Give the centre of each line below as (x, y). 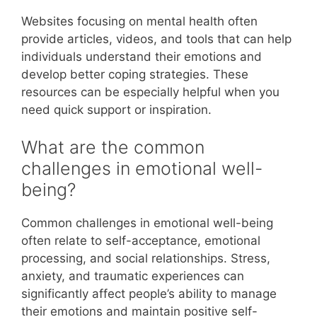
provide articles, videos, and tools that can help (156, 39)
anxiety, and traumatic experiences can (133, 276)
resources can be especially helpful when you (150, 92)
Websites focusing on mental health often (139, 21)
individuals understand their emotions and (142, 56)
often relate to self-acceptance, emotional (141, 241)
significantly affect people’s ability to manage (149, 294)
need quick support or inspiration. (116, 109)
